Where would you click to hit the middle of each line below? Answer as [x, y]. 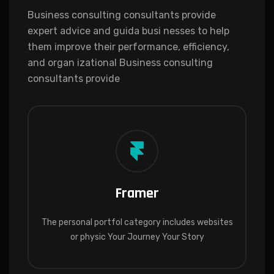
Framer [137, 193]
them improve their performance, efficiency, [128, 46]
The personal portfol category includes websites [137, 222]
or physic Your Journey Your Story [137, 237]
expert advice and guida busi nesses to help [128, 31]
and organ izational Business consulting [120, 62]
